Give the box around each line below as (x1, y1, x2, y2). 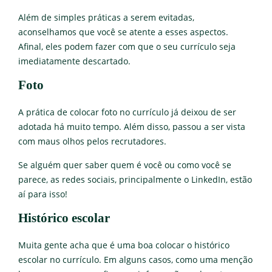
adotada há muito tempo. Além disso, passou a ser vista (18, 121, 245, 132)
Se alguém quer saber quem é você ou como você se (18, 159, 231, 171)
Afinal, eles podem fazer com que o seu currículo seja (18, 41, 236, 52)
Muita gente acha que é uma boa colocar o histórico (18, 239, 229, 251)
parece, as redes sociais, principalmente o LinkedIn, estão (18, 174, 252, 185)
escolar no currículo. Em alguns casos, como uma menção (18, 254, 253, 265)
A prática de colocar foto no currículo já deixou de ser (18, 106, 236, 118)
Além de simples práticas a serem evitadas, (18, 12, 194, 23)
